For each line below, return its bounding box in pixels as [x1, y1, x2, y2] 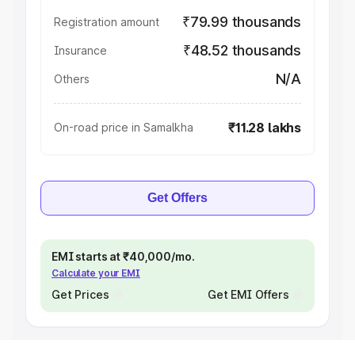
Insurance [54, 44, 107, 57]
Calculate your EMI [52, 267, 140, 279]
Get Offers [147, 191, 208, 204]
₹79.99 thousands [181, 13, 301, 30]
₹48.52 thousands [182, 42, 301, 59]
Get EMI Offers [207, 288, 289, 301]
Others [54, 72, 90, 86]
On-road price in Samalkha [54, 120, 193, 134]
